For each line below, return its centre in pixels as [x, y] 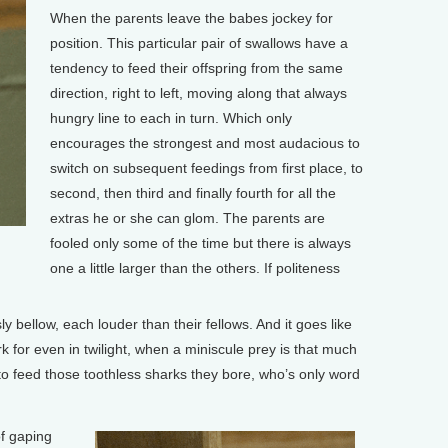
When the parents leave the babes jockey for [191, 17]
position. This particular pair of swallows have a [198, 42]
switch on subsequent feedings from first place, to [206, 167]
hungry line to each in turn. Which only [170, 117]
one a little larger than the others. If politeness [194, 267]
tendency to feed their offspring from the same [196, 67]
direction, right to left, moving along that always [198, 92]
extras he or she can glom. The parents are [187, 217]
